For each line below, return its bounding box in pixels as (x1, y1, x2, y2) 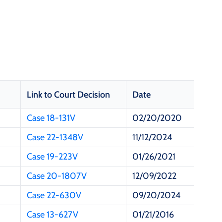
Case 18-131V (27, 112, 75, 124)
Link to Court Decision (27, 89, 110, 101)
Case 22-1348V (27, 132, 83, 143)
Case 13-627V (27, 209, 78, 221)
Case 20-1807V (27, 170, 87, 182)
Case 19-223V (27, 151, 78, 163)
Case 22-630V (27, 190, 81, 201)
